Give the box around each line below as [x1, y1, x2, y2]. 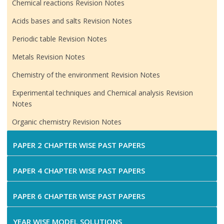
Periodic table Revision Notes [12, 34, 107, 44]
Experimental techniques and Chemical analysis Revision [12, 88, 193, 98]
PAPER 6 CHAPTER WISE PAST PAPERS [13, 191, 145, 201]
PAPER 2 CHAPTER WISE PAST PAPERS [13, 140, 145, 150]
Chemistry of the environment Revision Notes [12, 70, 160, 80]
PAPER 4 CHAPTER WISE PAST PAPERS [13, 165, 145, 176]
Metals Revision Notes [12, 52, 85, 62]
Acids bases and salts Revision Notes [12, 16, 132, 26]
